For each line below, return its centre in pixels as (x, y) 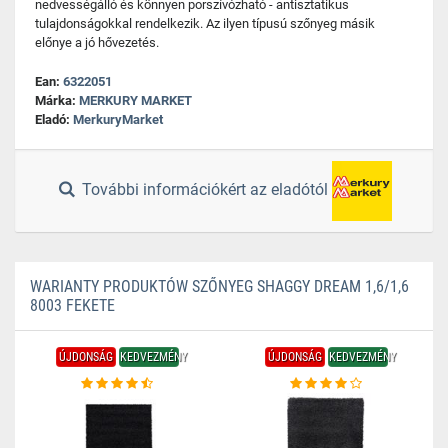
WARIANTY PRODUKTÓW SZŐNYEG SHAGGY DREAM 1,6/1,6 (219, 286)
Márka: (57, 100)
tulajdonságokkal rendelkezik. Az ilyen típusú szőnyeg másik (205, 23)
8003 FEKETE (72, 305)
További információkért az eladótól (205, 190)
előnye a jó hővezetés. (97, 42)
